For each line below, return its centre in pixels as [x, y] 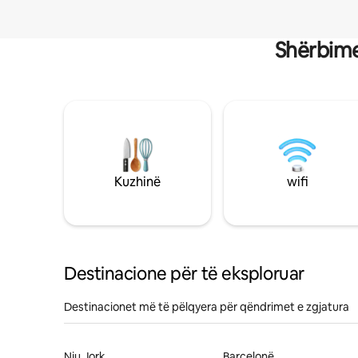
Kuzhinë [137, 181]
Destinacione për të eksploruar [184, 273]
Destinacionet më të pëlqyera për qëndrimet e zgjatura [207, 306]
